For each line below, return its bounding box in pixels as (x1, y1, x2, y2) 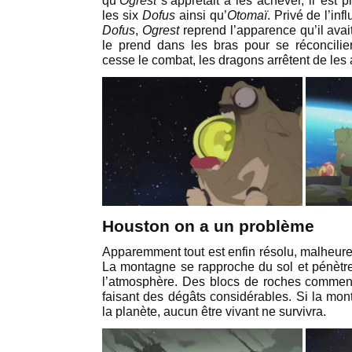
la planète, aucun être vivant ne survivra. (102, 304, 326, 318)
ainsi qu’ (174, 8, 227, 22)
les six (102, 8, 142, 22)
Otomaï (226, 8, 267, 22)
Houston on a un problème (102, 216, 314, 236)
